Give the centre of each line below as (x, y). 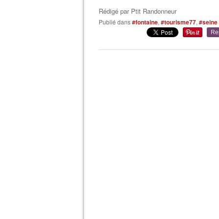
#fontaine (145, 22)
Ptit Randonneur (154, 11)
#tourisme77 (178, 22)
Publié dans (117, 22)
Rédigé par (115, 11)
